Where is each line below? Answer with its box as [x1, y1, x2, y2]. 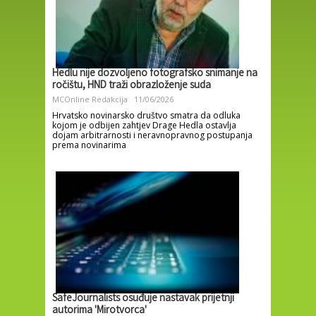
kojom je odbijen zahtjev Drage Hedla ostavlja [52, 119, 236, 131]
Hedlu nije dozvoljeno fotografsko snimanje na [52, 66, 257, 82]
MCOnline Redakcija [52, 93, 128, 104]
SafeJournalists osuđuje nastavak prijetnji [52, 291, 234, 307]
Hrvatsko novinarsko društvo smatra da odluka [52, 109, 241, 121]
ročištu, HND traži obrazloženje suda [52, 78, 211, 94]
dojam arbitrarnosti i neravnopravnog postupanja [52, 128, 253, 141]
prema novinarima [52, 138, 126, 151]
